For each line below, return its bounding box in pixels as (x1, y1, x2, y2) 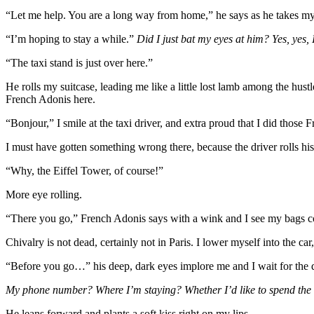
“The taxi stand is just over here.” (6, 56, 153, 69)
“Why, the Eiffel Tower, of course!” (6, 164, 163, 177)
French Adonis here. (6, 93, 95, 105)
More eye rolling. (6, 188, 82, 200)
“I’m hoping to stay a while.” (6, 32, 137, 45)
